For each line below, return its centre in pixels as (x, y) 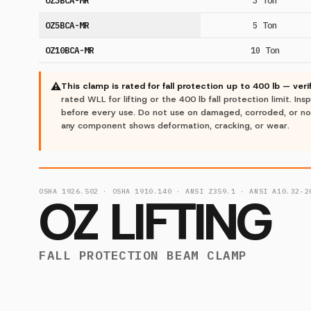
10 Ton (265, 50)
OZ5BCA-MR (67, 25)
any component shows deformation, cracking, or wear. (176, 125)
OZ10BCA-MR (69, 50)
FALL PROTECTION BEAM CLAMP (143, 255)
